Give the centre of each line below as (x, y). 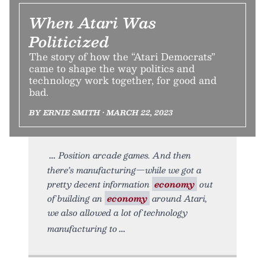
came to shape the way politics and (112, 69)
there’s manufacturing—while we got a (125, 170)
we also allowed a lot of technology (117, 213)
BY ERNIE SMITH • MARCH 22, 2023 (101, 113)
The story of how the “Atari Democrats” (122, 57)
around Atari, (179, 198)
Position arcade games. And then (125, 155)
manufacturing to (82, 229)
